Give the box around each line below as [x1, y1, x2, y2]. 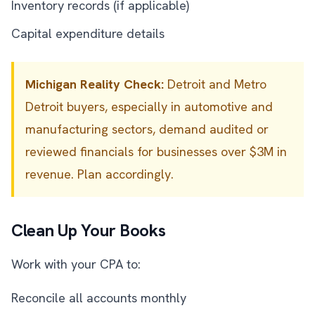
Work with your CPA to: [11, 256, 141, 272]
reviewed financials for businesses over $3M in [25, 143, 287, 160]
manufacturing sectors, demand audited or [25, 121, 269, 137]
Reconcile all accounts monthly [11, 290, 186, 306]
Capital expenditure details [11, 25, 165, 41]
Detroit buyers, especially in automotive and [25, 98, 273, 115]
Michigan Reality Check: [25, 76, 164, 92]
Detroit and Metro [164, 76, 266, 92]
